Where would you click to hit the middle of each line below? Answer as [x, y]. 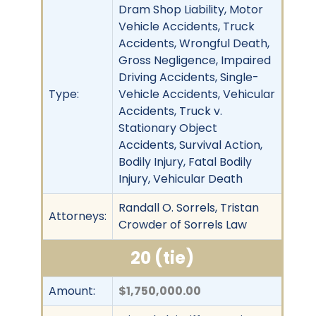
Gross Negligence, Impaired [195, 60]
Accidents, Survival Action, [190, 145]
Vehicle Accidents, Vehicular [197, 94]
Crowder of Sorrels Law [183, 224]
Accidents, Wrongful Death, [194, 43]
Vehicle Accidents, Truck [187, 26]
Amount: [72, 291]
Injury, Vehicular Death [181, 178]
